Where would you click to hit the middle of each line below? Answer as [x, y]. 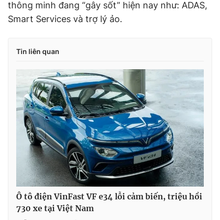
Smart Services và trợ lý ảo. [65, 19]
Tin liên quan [38, 51]
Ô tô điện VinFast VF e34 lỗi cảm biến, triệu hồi [109, 196]
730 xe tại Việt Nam [55, 208]
